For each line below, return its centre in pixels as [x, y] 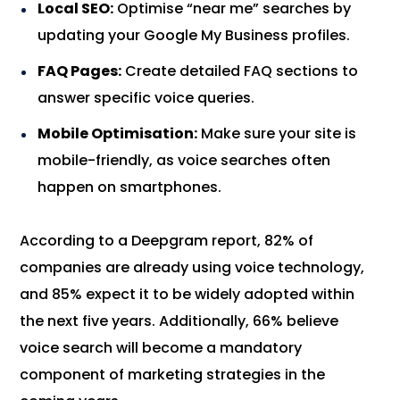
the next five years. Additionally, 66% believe [179, 321]
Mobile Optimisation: [118, 134]
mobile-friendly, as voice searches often [184, 161]
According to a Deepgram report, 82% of [167, 241]
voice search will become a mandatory [161, 348]
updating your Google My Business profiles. [194, 36]
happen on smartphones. [130, 187]
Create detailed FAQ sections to [240, 71]
